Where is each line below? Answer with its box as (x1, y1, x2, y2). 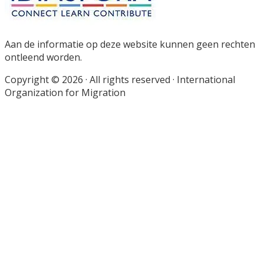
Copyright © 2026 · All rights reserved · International (5, 73, 235, 87)
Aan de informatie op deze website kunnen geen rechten (5, 38, 255, 51)
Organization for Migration (5, 86, 126, 100)
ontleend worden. (5, 51, 82, 64)
